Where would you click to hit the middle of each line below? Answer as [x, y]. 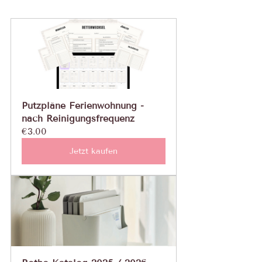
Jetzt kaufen [94, 151]
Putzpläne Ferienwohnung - [85, 106]
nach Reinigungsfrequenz [78, 118]
